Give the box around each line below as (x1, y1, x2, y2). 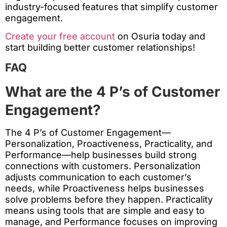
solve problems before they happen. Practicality (5, 194, 213, 205)
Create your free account (5, 30, 115, 42)
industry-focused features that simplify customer (5, 1, 218, 12)
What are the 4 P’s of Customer (5, 83, 220, 101)
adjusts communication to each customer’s (5, 172, 192, 183)
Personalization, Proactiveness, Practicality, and (5, 138, 212, 149)
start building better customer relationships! (5, 42, 195, 53)
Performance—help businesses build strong (5, 149, 197, 161)
